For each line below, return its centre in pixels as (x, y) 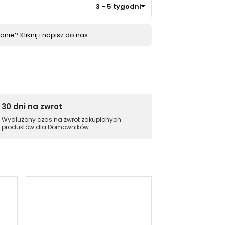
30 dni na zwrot (32, 107)
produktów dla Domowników (45, 127)
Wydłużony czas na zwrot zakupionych (61, 119)
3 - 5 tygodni (119, 6)
